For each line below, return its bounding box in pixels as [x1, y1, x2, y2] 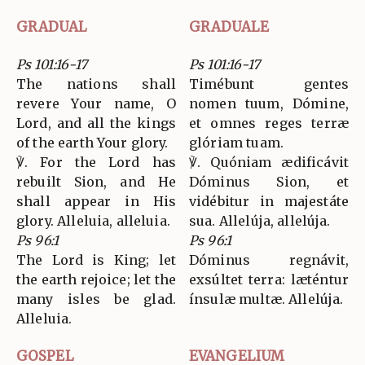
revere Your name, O [16, 95, 176, 112]
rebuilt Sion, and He [16, 173, 176, 190]
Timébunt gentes [189, 75, 349, 92]
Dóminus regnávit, [189, 251, 349, 268]
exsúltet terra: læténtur [189, 270, 349, 288]
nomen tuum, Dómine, [189, 95, 349, 112]
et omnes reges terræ [189, 114, 349, 131]
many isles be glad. [16, 290, 176, 307]
